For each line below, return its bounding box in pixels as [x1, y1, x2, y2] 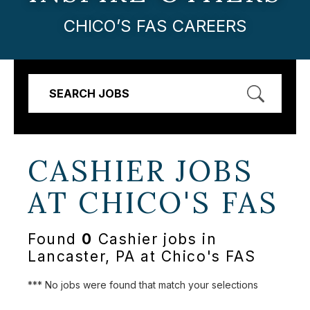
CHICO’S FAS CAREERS [63, 15, 247, 36]
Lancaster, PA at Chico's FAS [28, 248, 256, 266]
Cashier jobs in [93, 230, 217, 248]
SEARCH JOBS [49, 86, 129, 100]
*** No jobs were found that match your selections [28, 278, 258, 291]
